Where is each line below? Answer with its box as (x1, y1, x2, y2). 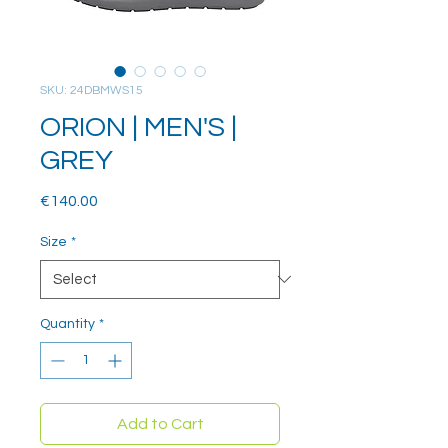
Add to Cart (116, 415, 204, 432)
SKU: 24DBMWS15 (40, 83, 143, 97)
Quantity (40, 316, 95, 331)
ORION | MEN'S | (40, 112, 237, 142)
